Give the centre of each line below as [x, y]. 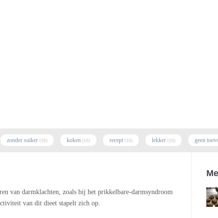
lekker [159, 140]
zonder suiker [22, 140]
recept [116, 140]
